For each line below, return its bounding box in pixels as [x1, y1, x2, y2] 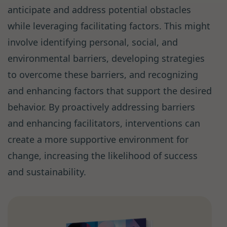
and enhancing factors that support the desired [8, 85, 212, 97]
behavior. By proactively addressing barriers [8, 101, 195, 113]
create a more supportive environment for [8, 133, 188, 146]
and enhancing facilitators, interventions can [8, 117, 200, 130]
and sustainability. [8, 166, 86, 178]
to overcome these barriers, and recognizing [8, 68, 198, 81]
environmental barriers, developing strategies [8, 52, 205, 65]
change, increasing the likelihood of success [8, 149, 198, 162]
